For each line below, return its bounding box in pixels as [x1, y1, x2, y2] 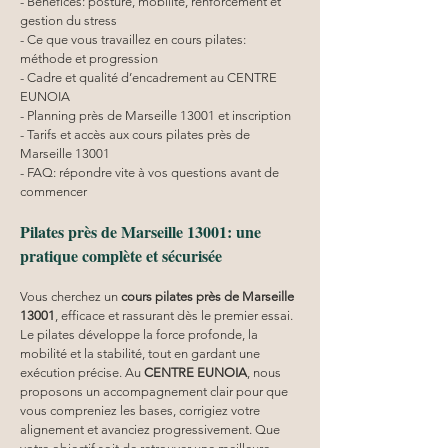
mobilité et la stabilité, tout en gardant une [20, 345, 263, 361]
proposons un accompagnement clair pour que [20, 383, 291, 399]
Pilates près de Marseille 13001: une [20, 219, 265, 243]
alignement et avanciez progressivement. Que [20, 421, 283, 437]
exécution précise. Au [20, 364, 144, 380]
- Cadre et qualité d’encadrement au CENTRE [20, 69, 280, 85]
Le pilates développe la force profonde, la [20, 326, 261, 342]
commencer [20, 183, 87, 199]
